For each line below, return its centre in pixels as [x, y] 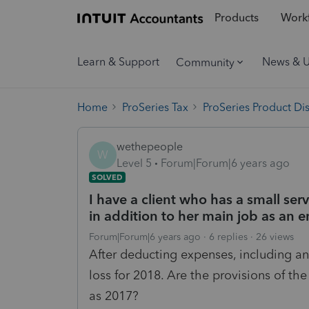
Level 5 [134, 163]
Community [205, 62]
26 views [275, 237]
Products [236, 18]
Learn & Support [118, 62]
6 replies [228, 237]
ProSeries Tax [155, 107]
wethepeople [150, 146]
